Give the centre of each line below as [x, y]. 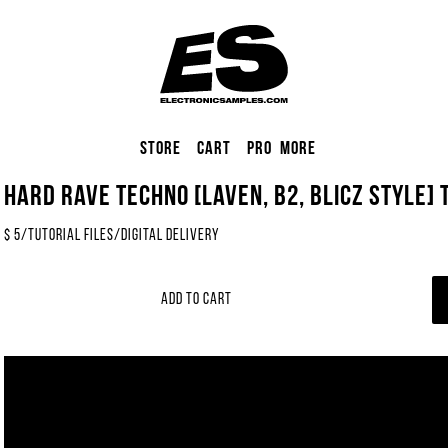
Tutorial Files [71, 236]
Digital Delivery [170, 236]
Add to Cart [196, 300]
